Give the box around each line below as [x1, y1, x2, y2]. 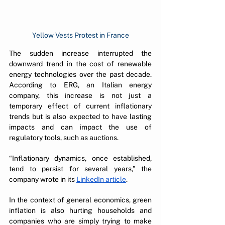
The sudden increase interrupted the [9, 49, 152, 57]
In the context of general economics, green [9, 195, 152, 204]
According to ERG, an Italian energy [9, 80, 152, 89]
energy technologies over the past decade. [9, 70, 152, 78]
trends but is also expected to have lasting [9, 112, 152, 121]
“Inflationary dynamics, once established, [9, 154, 152, 162]
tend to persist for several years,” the [9, 164, 152, 173]
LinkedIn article [76, 175, 126, 183]
